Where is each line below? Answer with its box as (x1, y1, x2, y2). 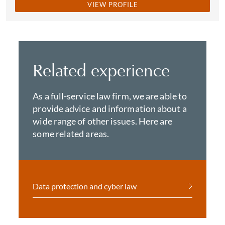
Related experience (33, 60, 170, 81)
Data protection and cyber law (33, 181, 137, 191)
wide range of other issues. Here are (33, 116, 173, 127)
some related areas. (33, 128, 109, 139)
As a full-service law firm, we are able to (33, 90, 187, 101)
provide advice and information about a (33, 103, 187, 114)
